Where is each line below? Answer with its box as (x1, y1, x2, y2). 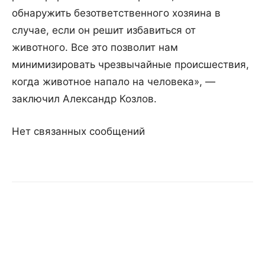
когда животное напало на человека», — (12, 76, 215, 88)
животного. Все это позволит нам (12, 41, 178, 54)
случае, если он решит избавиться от (12, 24, 196, 37)
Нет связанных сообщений (12, 125, 145, 138)
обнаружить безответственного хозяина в (12, 7, 221, 20)
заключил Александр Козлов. (12, 93, 157, 105)
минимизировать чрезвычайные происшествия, (12, 59, 249, 71)
